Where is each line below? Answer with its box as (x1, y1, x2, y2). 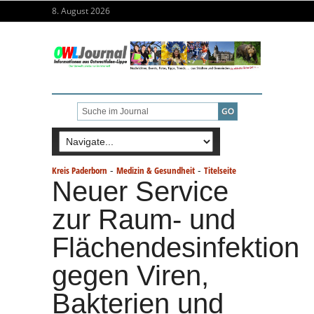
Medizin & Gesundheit (116, 163, 195, 177)
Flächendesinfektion (52, 231, 299, 263)
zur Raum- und (52, 203, 235, 235)
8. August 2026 (52, 5, 110, 17)
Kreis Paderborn (52, 163, 107, 177)
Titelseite (204, 163, 236, 177)
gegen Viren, (52, 259, 209, 291)
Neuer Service (52, 175, 228, 207)
